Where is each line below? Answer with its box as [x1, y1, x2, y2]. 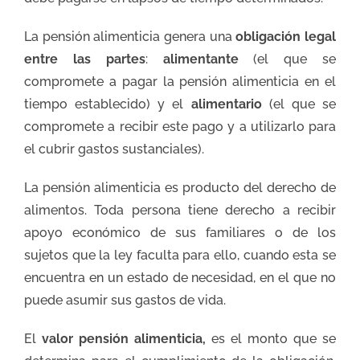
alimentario [190, 96, 269, 112]
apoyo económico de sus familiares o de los [24, 224, 336, 240]
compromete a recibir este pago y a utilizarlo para [24, 118, 336, 134]
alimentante [162, 51, 239, 67]
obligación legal [235, 28, 337, 44]
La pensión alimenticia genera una [24, 28, 236, 44]
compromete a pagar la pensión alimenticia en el [24, 73, 336, 89]
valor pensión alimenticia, [42, 330, 211, 346]
